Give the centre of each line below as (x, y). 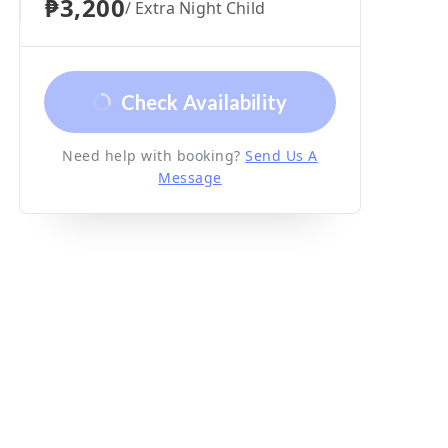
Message (190, 178)
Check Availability (204, 102)
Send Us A (281, 156)
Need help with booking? (151, 156)
